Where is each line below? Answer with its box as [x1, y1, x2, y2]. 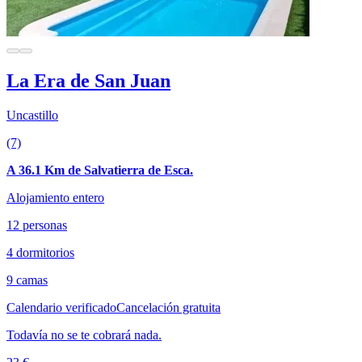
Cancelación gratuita [116, 300, 221, 314]
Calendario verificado [6, 300, 116, 314]
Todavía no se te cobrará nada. [6, 327, 162, 342]
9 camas [6, 272, 48, 287]
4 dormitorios [6, 245, 74, 259]
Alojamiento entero [6, 190, 104, 204]
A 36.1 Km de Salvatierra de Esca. [6, 162, 193, 177]
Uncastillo [6, 107, 58, 122]
